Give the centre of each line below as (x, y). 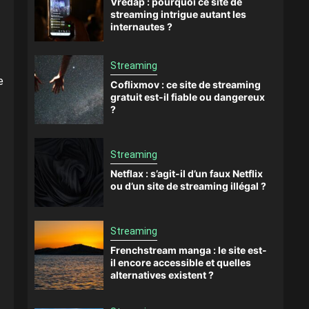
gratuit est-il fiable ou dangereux (188, 97)
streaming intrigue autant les (178, 14)
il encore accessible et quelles (181, 262)
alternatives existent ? (162, 275)
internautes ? (141, 26)
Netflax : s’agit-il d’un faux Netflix (187, 173)
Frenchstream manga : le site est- (189, 250)
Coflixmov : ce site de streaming (186, 84)
